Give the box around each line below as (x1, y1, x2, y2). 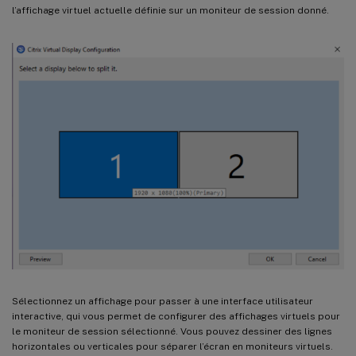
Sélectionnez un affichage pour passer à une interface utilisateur (12, 296, 313, 308)
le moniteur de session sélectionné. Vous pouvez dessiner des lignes (12, 326, 332, 338)
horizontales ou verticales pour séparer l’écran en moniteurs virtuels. (12, 341, 333, 353)
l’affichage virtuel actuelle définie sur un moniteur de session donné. (12, 4, 329, 16)
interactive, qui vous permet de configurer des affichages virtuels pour (12, 311, 340, 323)
